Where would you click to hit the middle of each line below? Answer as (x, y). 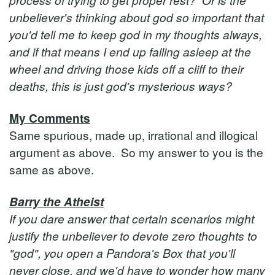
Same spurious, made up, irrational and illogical (134, 135)
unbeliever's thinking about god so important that (137, 17)
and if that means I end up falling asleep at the (130, 51)
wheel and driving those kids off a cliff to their (126, 68)
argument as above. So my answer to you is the (136, 152)
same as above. (55, 169)
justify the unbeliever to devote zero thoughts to (133, 235)
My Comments (50, 118)
